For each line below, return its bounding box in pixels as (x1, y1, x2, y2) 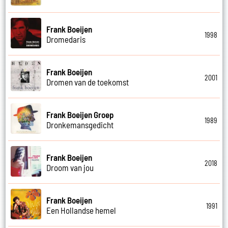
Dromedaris (46, 34, 86, 44)
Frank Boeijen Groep (46, 109, 115, 120)
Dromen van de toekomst (46, 76, 129, 87)
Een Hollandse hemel (46, 205, 117, 215)
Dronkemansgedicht (46, 119, 114, 130)
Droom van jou (46, 162, 94, 173)
